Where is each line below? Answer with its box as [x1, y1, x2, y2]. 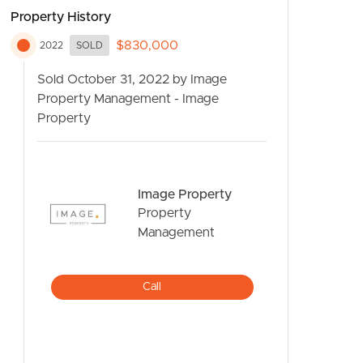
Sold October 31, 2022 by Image [37, 72, 227, 86]
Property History [11, 10, 111, 23]
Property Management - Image [37, 92, 219, 105]
